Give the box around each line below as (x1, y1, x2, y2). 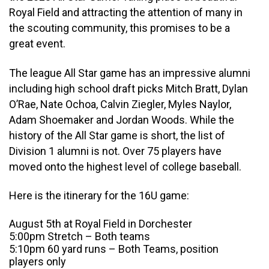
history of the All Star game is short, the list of (9, 128, 225, 142)
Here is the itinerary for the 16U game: (9, 189, 189, 202)
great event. (9, 37, 65, 50)
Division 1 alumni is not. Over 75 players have (9, 144, 222, 157)
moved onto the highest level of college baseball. (9, 160, 241, 173)
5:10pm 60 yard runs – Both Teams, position (9, 242, 219, 255)
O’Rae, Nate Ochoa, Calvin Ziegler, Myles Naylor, (9, 97, 231, 110)
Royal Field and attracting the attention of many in (9, 6, 243, 19)
